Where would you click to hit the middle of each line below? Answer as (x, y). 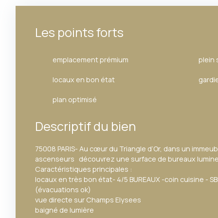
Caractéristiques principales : (83, 169)
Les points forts (79, 33)
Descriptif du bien (85, 127)
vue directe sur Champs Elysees (88, 200)
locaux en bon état (84, 80)
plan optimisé (75, 100)
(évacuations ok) (63, 190)
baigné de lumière (64, 210)
